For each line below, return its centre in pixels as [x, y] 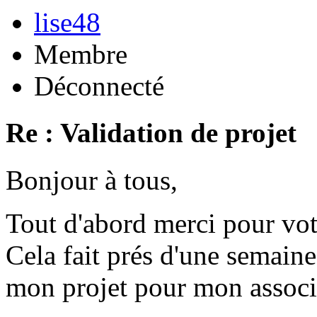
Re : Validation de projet [151, 133]
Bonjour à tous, [92, 180]
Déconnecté [99, 86]
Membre [81, 54]
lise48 [67, 22]
